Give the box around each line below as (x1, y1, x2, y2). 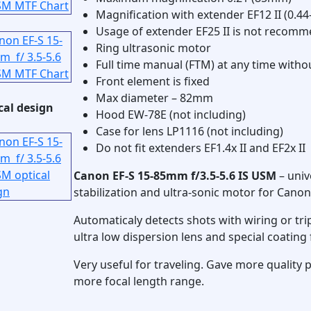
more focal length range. (74, 274, 204, 289)
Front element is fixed (96, 74, 210, 89)
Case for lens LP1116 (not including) (96, 124, 283, 139)
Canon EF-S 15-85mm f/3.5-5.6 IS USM (74, 168, 276, 183)
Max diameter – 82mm (96, 90, 213, 106)
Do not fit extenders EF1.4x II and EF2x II (96, 140, 305, 155)
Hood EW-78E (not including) (96, 107, 246, 122)
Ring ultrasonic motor (96, 40, 211, 56)
